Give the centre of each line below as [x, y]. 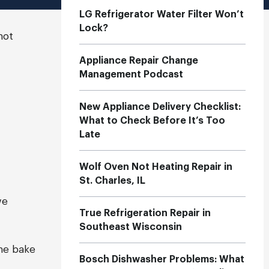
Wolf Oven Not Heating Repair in [156, 167]
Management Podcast [131, 74]
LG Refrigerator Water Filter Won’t [162, 14]
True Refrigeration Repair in [145, 213]
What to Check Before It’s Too [153, 121]
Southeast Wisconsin [131, 227]
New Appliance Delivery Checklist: [160, 107]
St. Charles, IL [113, 181]
